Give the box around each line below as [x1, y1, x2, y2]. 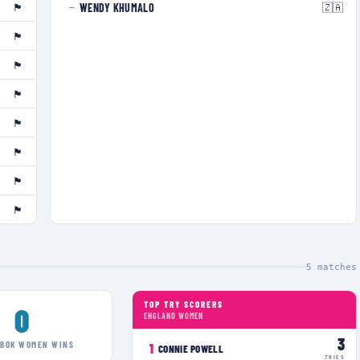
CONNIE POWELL [158, 342, 223, 355]
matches [312, 261, 357, 272]
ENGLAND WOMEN [144, 311, 203, 321]
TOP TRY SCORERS [144, 299, 223, 309]
